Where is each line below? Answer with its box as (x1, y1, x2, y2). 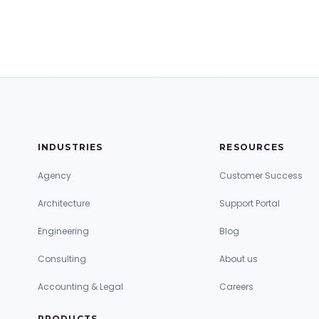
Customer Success (219, 169, 303, 182)
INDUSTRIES (37, 142, 103, 152)
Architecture (37, 197, 90, 209)
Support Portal (219, 197, 281, 209)
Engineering (37, 225, 89, 237)
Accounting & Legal (37, 281, 123, 293)
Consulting (37, 253, 86, 265)
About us (219, 253, 258, 265)
